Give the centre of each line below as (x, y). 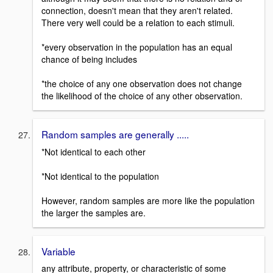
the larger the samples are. (94, 212)
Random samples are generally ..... (115, 134)
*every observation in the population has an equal (137, 47)
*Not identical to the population (100, 176)
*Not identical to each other (94, 151)
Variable (58, 251)
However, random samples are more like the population (148, 200)
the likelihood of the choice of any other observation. (142, 95)
